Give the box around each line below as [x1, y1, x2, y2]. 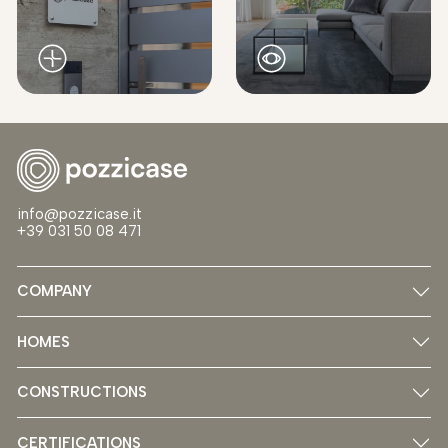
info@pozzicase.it [17, 205, 151, 224]
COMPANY [17, 282, 92, 301]
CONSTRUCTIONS [17, 383, 147, 402]
